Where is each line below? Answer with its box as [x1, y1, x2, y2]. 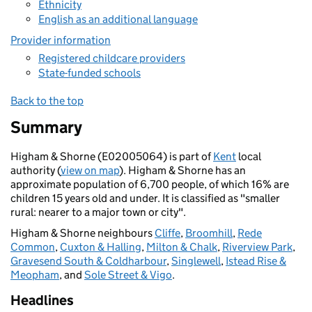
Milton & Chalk [146, 240, 217, 253]
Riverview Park [222, 240, 292, 253]
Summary [10, 117, 82, 137]
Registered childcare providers [38, 51, 185, 65]
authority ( [10, 164, 61, 177]
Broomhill [185, 226, 233, 240]
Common [10, 240, 55, 253]
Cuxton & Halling [60, 240, 141, 253]
